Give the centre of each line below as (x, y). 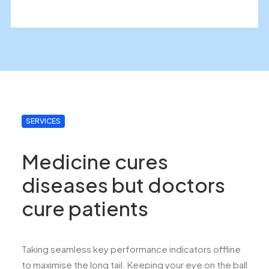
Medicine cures (95, 161)
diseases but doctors (123, 184)
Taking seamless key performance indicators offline (131, 249)
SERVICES (44, 121)
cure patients (85, 207)
